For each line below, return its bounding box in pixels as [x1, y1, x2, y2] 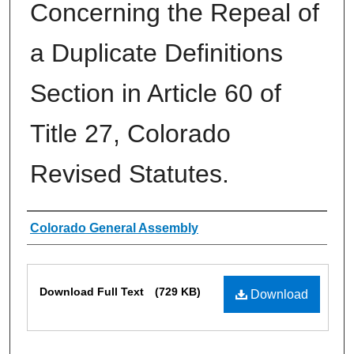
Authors [27, 217, 92, 239]
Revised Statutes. [30, 159, 229, 188]
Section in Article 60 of [30, 78, 281, 107]
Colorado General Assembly [30, 220, 198, 235]
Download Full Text [40, 284, 147, 298]
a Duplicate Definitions [30, 38, 283, 67]
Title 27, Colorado [30, 119, 231, 148]
